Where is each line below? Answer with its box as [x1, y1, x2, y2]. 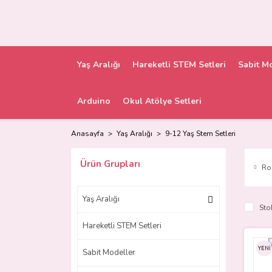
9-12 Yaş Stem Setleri [165, 129, 236, 138]
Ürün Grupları [80, 158, 140, 170]
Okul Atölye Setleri [123, 95, 202, 107]
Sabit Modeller [83, 247, 135, 258]
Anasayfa [71, 129, 104, 138]
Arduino [77, 95, 110, 107]
